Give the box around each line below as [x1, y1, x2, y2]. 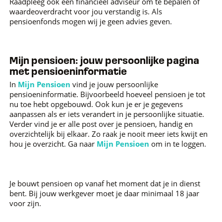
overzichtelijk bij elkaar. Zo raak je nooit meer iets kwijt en [9, 129, 208, 139]
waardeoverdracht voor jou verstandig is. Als [9, 6, 163, 16]
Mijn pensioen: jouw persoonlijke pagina [9, 56, 200, 66]
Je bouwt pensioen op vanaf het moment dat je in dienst [9, 178, 201, 188]
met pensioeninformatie [9, 67, 127, 77]
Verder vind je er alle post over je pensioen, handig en [9, 119, 193, 129]
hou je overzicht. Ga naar [9, 139, 97, 149]
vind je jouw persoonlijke [70, 79, 159, 89]
